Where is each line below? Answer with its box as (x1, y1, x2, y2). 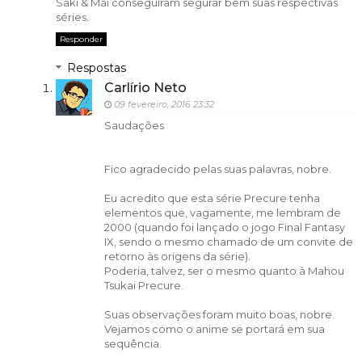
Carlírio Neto (103, 79, 187, 95)
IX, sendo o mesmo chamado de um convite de (103, 234, 353, 248)
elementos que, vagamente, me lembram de (103, 205, 341, 219)
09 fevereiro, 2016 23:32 (113, 98, 214, 110)
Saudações (103, 118, 164, 132)
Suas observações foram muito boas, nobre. (103, 307, 335, 321)
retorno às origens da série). (103, 249, 250, 263)
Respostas (66, 60, 126, 75)
